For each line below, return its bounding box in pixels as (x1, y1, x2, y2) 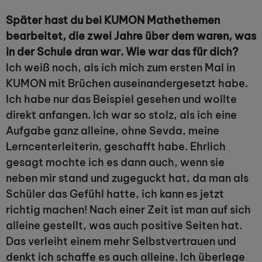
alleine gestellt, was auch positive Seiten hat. (6, 219, 242, 232)
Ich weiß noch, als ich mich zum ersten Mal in (6, 61, 235, 74)
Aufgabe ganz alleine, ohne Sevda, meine (6, 124, 219, 137)
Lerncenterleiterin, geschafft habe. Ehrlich (6, 140, 226, 153)
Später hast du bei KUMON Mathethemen (6, 13, 220, 27)
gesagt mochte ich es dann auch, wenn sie (6, 156, 225, 169)
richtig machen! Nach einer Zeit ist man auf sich (6, 203, 251, 216)
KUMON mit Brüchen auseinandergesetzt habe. (6, 77, 248, 90)
